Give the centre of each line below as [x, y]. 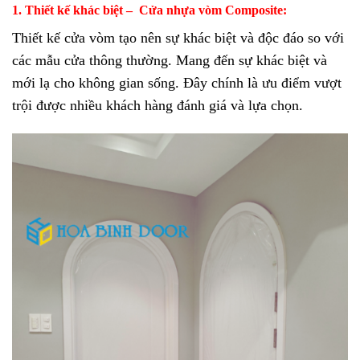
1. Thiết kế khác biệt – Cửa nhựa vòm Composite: [149, 10]
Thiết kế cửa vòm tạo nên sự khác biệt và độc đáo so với [178, 38]
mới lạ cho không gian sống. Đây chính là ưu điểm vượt [177, 83]
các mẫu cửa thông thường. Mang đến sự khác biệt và [170, 61]
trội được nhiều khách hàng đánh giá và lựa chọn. [157, 106]
